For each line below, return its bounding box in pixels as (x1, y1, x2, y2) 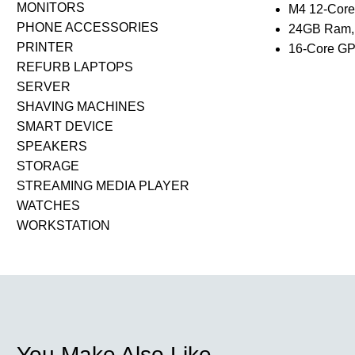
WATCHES (17, 199, 80, 213)
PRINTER (17, 40, 74, 55)
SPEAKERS (17, 139, 87, 154)
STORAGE (17, 159, 79, 174)
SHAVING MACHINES (17, 100, 145, 114)
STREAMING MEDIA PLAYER (17, 179, 189, 193)
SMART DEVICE (17, 120, 113, 134)
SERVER (17, 80, 71, 94)
